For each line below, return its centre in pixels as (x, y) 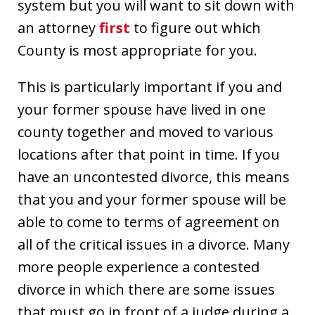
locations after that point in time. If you (149, 154)
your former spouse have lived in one (142, 109)
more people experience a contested (139, 266)
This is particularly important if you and (150, 86)
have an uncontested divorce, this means (154, 176)
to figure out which (195, 27)
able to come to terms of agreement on (149, 221)
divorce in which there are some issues (146, 289)
